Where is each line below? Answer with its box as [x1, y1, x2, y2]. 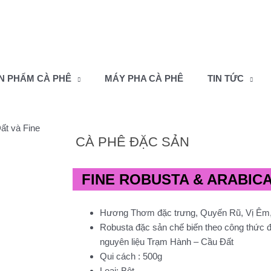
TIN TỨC [207, 73, 244, 83]
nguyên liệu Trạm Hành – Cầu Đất [99, 237, 233, 247]
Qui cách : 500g [99, 251, 162, 261]
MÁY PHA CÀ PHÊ [105, 73, 183, 83]
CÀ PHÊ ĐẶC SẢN [75, 134, 189, 149]
